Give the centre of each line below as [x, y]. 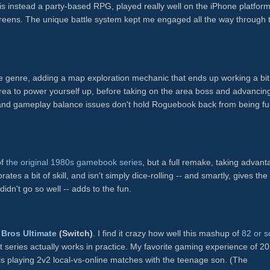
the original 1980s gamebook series [74, 162]
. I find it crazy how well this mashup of [167, 234]
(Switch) [75, 234]
